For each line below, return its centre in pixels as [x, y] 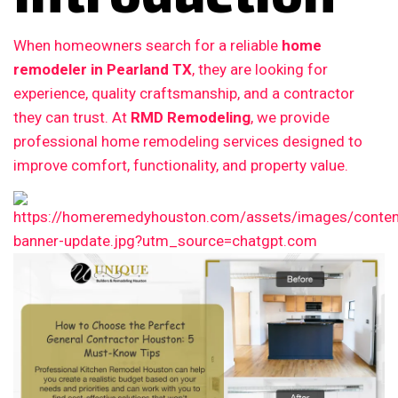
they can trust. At [72, 117]
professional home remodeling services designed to [188, 141]
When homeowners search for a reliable [147, 45]
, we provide [290, 117]
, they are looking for [260, 69]
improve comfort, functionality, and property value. [181, 165]
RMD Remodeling [191, 117]
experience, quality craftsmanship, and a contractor [184, 93]
